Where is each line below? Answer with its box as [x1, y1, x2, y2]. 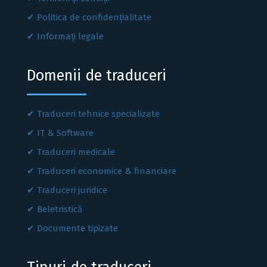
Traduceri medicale [37, 147, 115, 158]
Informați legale [37, 31, 104, 42]
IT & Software [37, 128, 94, 139]
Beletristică [37, 204, 82, 215]
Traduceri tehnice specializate [37, 108, 160, 120]
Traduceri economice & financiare [37, 166, 176, 177]
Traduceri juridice [37, 185, 107, 196]
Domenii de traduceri [27, 67, 166, 85]
